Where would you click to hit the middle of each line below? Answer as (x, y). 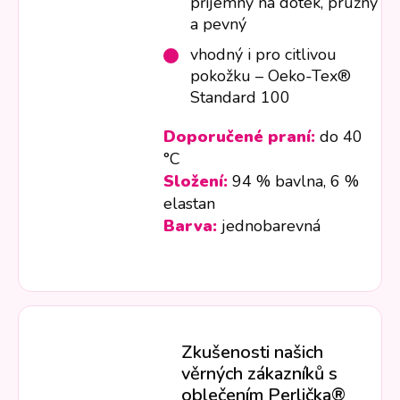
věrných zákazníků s (260, 374)
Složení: (196, 182)
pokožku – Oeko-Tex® (271, 76)
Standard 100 (241, 98)
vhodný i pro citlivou (264, 55)
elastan (190, 204)
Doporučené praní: (240, 137)
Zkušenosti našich (253, 353)
